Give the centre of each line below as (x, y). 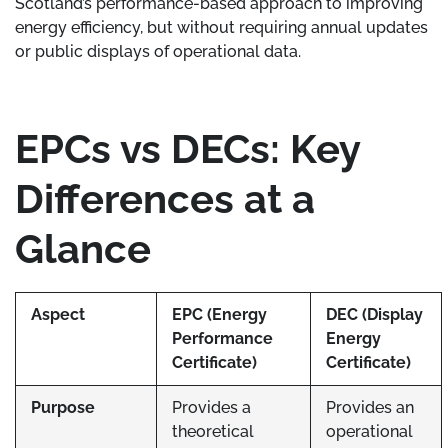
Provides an (370, 407)
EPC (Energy (219, 314)
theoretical (213, 431)
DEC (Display (374, 314)
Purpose (63, 407)
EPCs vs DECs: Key (187, 148)
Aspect (58, 314)
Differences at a (165, 198)
